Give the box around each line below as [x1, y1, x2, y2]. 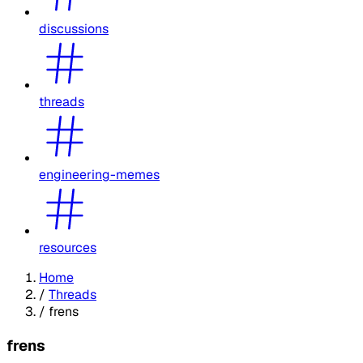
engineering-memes [39, 165, 160, 183]
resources [39, 238, 96, 256]
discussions [39, 19, 109, 37]
